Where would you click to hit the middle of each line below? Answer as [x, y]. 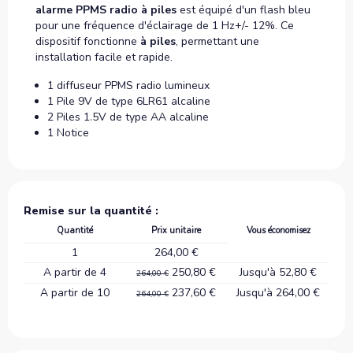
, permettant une [217, 41]
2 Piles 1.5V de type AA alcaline [128, 117]
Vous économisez [278, 230]
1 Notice [68, 132]
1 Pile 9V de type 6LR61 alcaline [129, 101]
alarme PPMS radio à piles [106, 9]
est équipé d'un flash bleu [243, 9]
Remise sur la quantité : [91, 210]
